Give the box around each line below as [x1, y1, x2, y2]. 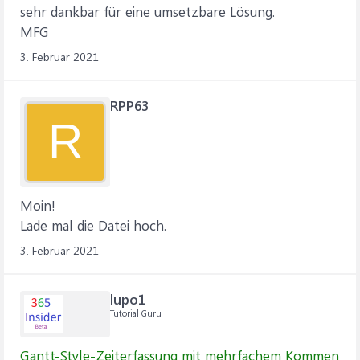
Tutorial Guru [110, 307, 162, 319]
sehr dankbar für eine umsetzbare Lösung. [20, 2, 275, 20]
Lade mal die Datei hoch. [20, 216, 166, 234]
